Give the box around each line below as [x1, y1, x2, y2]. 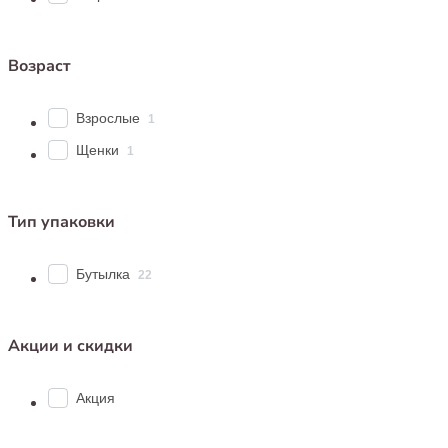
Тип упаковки [8, 210, 115, 233]
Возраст [8, 54, 71, 77]
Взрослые [76, 109, 140, 126]
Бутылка [76, 265, 130, 282]
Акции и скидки [8, 334, 133, 357]
